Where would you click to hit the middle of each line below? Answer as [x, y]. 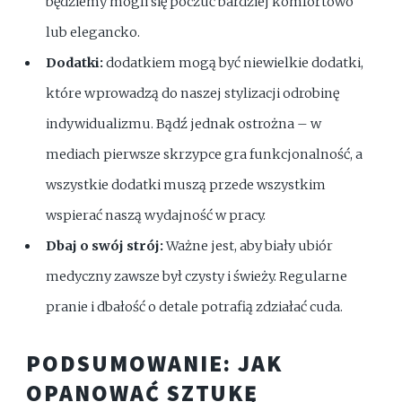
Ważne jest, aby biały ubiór [249, 246]
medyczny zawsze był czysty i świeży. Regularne [197, 277]
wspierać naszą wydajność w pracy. [156, 216]
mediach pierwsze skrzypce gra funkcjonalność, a [205, 155]
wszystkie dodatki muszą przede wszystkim [186, 185]
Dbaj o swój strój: [105, 246]
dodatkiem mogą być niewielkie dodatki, [234, 63]
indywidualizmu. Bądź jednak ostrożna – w [184, 124]
